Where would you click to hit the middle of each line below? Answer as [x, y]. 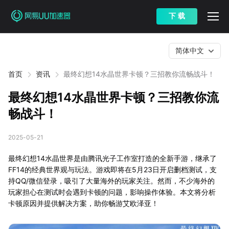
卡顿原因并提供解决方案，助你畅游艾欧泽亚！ [83, 203]
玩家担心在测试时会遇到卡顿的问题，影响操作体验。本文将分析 [112, 192]
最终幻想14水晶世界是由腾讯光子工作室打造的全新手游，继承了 [112, 158]
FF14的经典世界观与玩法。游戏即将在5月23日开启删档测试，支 [112, 169]
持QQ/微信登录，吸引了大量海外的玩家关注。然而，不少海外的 [111, 181]
